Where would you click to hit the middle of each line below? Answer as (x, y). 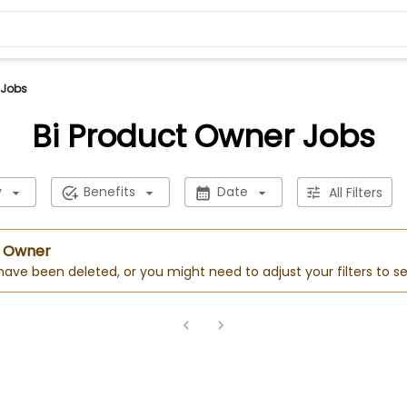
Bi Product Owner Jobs (203, 136)
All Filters (355, 192)
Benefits (109, 192)
